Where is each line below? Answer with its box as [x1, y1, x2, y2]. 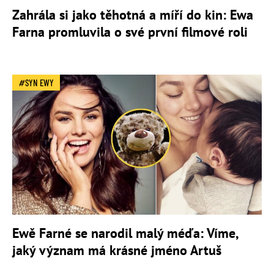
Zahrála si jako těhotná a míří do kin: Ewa [12, 6, 253, 23]
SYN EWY [25, 76, 54, 88]
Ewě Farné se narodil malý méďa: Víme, [12, 224, 238, 242]
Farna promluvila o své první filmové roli [12, 23, 248, 40]
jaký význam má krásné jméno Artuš [12, 242, 221, 259]
